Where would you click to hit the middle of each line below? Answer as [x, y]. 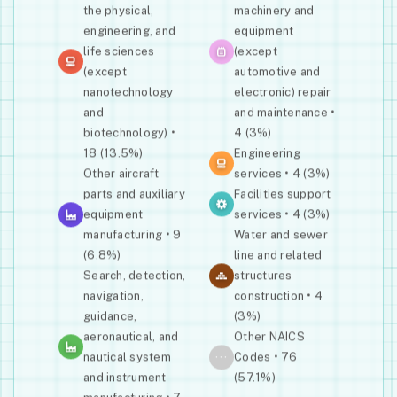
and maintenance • [285, 113]
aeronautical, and [131, 337]
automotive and [277, 72]
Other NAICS [269, 337]
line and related [278, 255]
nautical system [127, 357]
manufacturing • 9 [132, 235]
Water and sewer [281, 235]
